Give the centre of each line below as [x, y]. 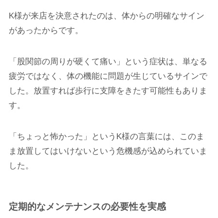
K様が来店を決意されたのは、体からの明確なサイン [106, 16]
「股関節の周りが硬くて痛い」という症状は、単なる [108, 61]
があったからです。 [46, 30]
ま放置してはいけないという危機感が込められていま [108, 151]
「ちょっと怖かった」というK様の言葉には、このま [106, 136]
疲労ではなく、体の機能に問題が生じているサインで [108, 76]
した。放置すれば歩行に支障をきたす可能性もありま [108, 91]
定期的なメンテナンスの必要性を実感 [87, 207]
